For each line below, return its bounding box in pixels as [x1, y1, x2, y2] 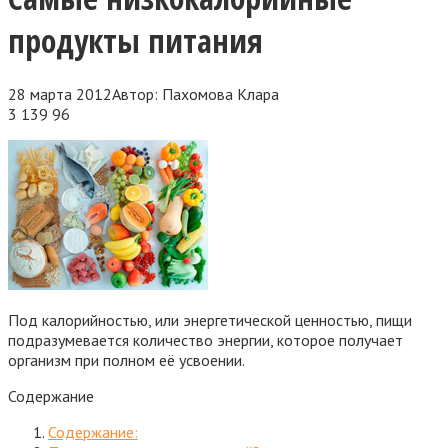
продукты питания [8, 19, 263, 63]
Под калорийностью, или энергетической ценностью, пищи [8, 309, 412, 330]
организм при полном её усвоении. [8, 349, 245, 370]
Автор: [112, 83, 158, 104]
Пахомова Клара [162, 83, 279, 104]
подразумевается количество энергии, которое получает [8, 329, 403, 350]
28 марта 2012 [8, 83, 112, 104]
